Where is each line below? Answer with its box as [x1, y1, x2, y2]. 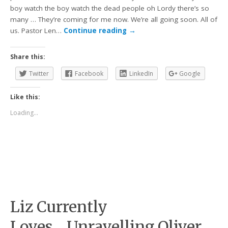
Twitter [29, 69, 49, 78]
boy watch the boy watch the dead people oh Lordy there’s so [10, 4, 210, 13]
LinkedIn [129, 69, 154, 78]
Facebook [75, 69, 104, 78]
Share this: [10, 52, 46, 61]
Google [179, 69, 201, 78]
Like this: [10, 92, 41, 101]
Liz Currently [10, 197, 108, 217]
